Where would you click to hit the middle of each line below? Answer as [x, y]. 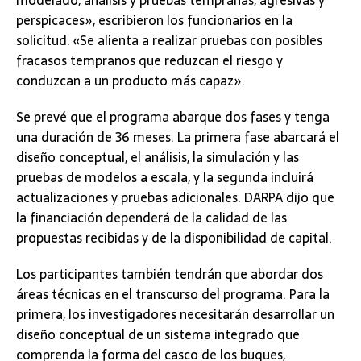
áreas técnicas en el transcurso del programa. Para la [173, 295]
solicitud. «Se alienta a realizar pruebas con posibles [169, 41]
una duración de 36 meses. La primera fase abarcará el [178, 137]
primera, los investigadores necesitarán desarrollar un [175, 315]
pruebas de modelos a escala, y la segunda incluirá [165, 178]
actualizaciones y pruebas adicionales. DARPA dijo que [175, 198]
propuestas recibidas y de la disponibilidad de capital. [174, 238]
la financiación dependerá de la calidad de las [151, 218]
